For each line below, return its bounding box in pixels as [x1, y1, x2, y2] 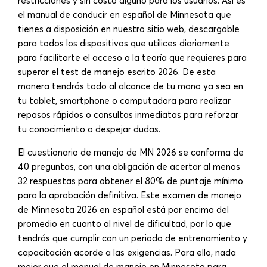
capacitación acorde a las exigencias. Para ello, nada [18, 246, 236, 258]
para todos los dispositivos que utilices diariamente [18, 37, 229, 49]
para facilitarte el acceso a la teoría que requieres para [18, 51, 247, 63]
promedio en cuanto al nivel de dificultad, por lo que [18, 218, 231, 229]
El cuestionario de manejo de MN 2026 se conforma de [18, 146, 244, 158]
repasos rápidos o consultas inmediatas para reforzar [18, 108, 238, 120]
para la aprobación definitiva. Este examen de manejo [18, 189, 241, 201]
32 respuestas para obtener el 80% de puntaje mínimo [18, 175, 243, 187]
